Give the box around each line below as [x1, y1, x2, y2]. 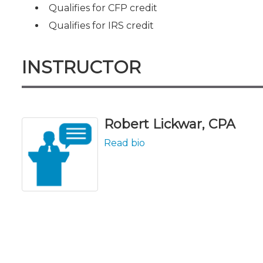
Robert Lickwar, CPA [104, 116, 235, 132]
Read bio [104, 137, 145, 149]
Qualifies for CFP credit [49, 2, 157, 14]
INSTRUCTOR [22, 56, 141, 78]
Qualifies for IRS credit [49, 20, 154, 31]
